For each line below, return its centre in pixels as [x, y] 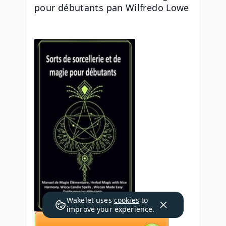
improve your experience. [111, 209]
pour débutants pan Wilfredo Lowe [112, 8]
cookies [126, 200]
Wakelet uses [90, 200]
